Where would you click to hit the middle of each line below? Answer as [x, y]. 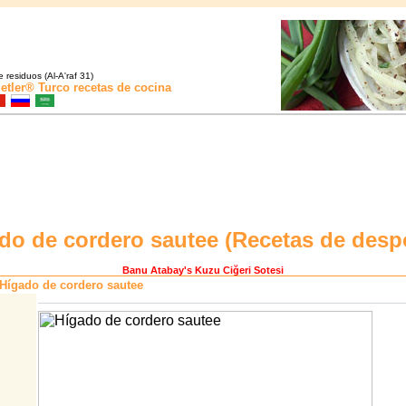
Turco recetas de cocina [103, 87]
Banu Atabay [153, 271]
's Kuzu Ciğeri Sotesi [234, 271]
